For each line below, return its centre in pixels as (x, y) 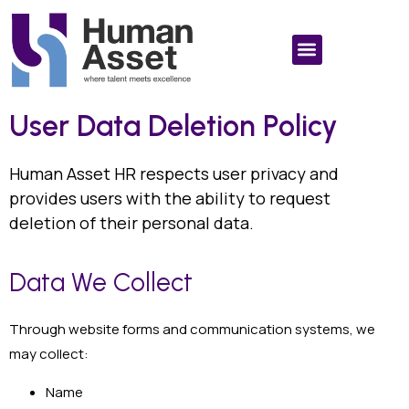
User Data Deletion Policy (173, 126)
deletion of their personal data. (131, 222)
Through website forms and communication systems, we (192, 330)
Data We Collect (101, 283)
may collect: (49, 354)
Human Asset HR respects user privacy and (174, 173)
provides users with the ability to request (170, 198)
